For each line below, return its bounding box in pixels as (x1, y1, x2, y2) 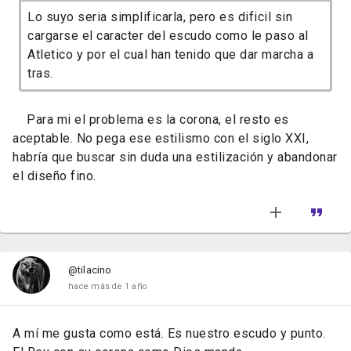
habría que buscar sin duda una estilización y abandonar (13, 150, 338, 165)
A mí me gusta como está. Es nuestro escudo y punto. (13, 326, 326, 342)
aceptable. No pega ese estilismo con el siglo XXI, (13, 131, 309, 147)
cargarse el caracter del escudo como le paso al (27, 28, 309, 44)
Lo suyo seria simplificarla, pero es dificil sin (27, 9, 292, 25)
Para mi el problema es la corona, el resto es (13, 112, 289, 128)
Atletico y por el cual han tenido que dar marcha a (27, 47, 313, 63)
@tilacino (68, 264, 112, 277)
